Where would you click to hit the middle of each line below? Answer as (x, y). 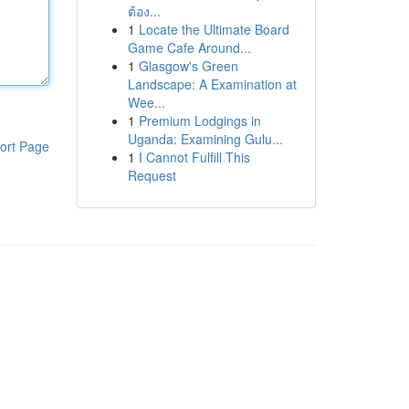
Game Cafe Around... (189, 47)
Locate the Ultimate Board (214, 29)
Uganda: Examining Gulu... (205, 139)
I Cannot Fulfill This (194, 157)
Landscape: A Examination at (212, 84)
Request (152, 175)
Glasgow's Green (188, 66)
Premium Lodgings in (199, 121)
